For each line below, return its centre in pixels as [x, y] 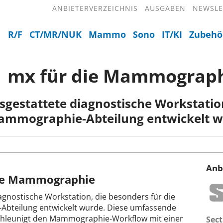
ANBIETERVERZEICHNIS [95, 8]
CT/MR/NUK [56, 34]
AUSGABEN [165, 8]
